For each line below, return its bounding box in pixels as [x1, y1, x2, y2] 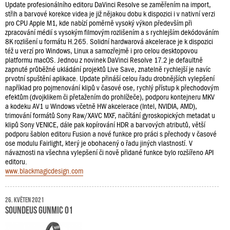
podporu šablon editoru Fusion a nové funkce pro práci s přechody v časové [5, 129, 217, 138]
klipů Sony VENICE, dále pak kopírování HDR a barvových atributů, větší [5, 120, 205, 129]
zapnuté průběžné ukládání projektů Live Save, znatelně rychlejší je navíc [5, 65, 210, 73]
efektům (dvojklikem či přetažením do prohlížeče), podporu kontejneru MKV [5, 92, 215, 101]
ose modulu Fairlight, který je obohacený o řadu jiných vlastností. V [5, 139, 193, 147]
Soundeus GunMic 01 [5, 203, 73, 214]
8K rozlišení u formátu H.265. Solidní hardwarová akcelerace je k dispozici [5, 37, 213, 46]
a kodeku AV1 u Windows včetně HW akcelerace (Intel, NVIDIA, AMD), [5, 102, 197, 110]
